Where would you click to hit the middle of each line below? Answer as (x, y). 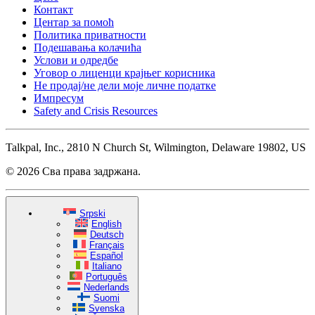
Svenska (107, 308)
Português (107, 276)
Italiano (107, 266)
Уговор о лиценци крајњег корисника (124, 73)
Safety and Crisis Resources (96, 111)
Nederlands (107, 287)
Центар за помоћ (74, 22)
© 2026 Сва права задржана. (73, 172)
